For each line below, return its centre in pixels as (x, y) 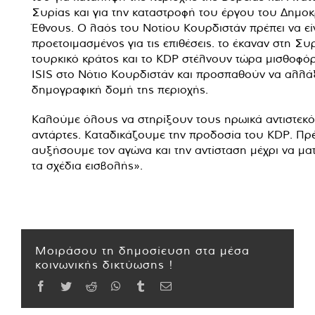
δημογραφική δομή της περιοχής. (120, 89)
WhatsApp (144, 285)
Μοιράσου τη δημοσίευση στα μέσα (142, 250)
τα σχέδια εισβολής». (87, 165)
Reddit (111, 285)
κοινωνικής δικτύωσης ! (104, 264)
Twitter (87, 285)
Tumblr (162, 285)
